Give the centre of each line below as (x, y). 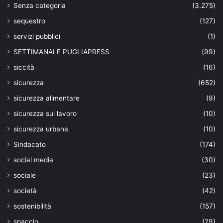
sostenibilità (32, 206)
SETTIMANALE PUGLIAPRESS (61, 52)
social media (33, 160)
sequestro (29, 21)
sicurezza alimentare (47, 98)
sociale (25, 175)
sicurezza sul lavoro (45, 114)
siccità (24, 67)
